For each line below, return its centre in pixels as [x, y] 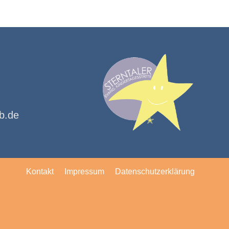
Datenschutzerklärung [155, 171]
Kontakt [40, 171]
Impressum [84, 171]
